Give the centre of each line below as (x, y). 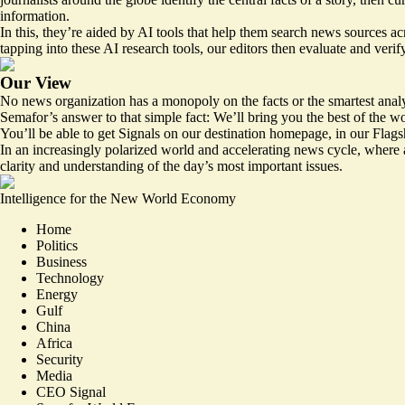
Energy (57, 294)
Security (60, 359)
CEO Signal (71, 391)
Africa (54, 343)
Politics (57, 245)
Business (61, 261)
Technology (70, 278)
